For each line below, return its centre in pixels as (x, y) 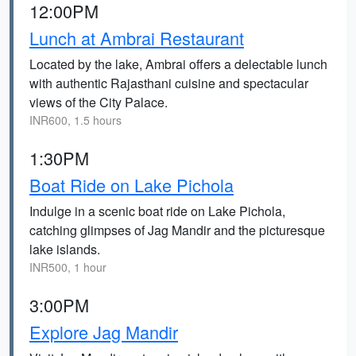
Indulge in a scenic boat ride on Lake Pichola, (157, 211)
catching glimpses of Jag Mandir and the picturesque (177, 230)
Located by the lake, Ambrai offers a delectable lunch (178, 64)
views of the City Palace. (99, 102)
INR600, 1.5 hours (75, 120)
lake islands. (65, 249)
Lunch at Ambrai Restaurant (137, 38)
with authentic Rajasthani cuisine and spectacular (169, 83)
